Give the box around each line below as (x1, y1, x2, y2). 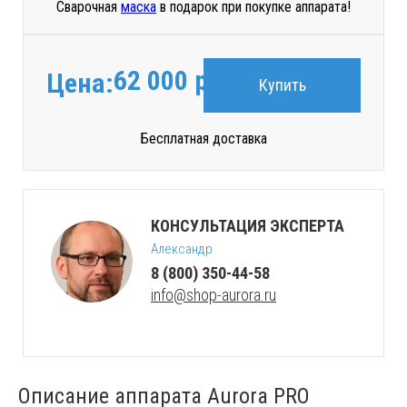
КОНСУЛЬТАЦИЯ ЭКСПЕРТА (151, 215, 344, 235)
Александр (151, 240, 213, 257)
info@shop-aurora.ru (151, 284, 276, 304)
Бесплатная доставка (140, 129, 267, 147)
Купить (258, 74, 306, 94)
